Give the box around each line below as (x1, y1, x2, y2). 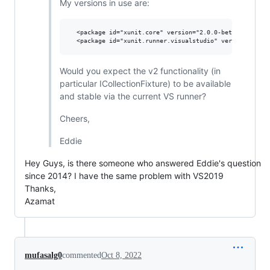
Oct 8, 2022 (101, 250, 142, 260)
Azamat (25, 195, 55, 206)
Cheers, (59, 113, 90, 124)
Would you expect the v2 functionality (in (59, 65, 221, 76)
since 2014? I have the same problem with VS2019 (25, 170, 224, 181)
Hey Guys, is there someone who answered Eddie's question (25, 157, 261, 168)
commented (62, 250, 101, 260)
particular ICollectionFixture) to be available (59, 78, 231, 89)
